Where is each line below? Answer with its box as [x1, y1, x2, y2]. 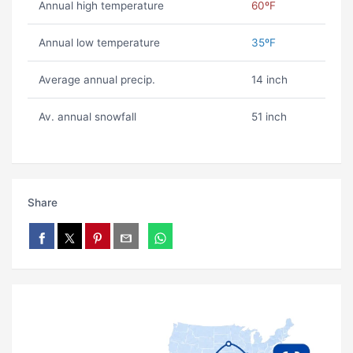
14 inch [251, 73, 288, 87]
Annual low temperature [38, 36, 160, 50]
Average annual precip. [38, 73, 155, 87]
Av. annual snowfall [38, 110, 136, 124]
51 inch [251, 110, 287, 124]
